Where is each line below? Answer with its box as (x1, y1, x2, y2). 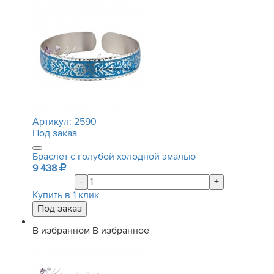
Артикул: (32, 116, 74, 128)
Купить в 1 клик (32, 189, 99, 201)
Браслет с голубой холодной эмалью (32, 150, 196, 163)
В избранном (32, 224, 90, 237)
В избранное (92, 224, 149, 237)
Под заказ (32, 127, 77, 139)
